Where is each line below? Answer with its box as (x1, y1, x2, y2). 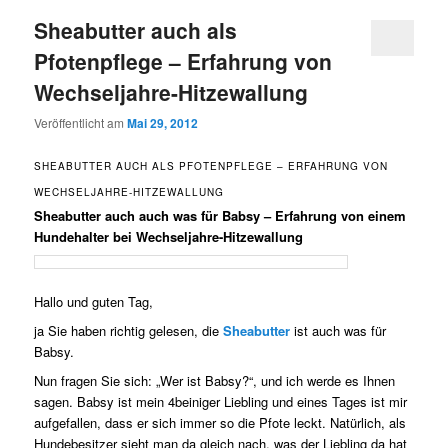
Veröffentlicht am (34, 114, 128, 132)
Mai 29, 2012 (127, 114, 199, 133)
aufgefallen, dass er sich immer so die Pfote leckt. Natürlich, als (34, 412, 407, 432)
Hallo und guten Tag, (34, 291, 154, 311)
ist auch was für (290, 320, 387, 340)
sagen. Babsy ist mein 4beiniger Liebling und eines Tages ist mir (34, 391, 408, 411)
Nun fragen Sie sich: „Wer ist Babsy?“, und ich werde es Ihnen (34, 370, 396, 390)
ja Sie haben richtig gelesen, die (34, 320, 224, 340)
